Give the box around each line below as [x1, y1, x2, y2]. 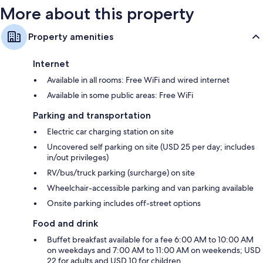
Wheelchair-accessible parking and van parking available [47, 182, 254, 193]
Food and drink [33, 217, 98, 229]
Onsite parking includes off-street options [47, 197, 201, 208]
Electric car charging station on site [47, 126, 174, 137]
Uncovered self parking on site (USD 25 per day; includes [47, 141, 255, 152]
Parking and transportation [33, 109, 151, 121]
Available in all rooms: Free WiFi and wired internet [47, 74, 230, 85]
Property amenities [28, 31, 113, 42]
